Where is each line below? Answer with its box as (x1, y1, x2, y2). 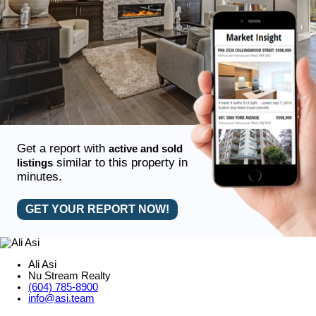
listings (16, 157, 53, 169)
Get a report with (16, 142, 109, 156)
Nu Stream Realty (28, 269, 111, 281)
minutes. (16, 170, 62, 184)
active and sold (108, 143, 183, 155)
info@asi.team (28, 292, 95, 304)
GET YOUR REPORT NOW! (25, 203, 169, 216)
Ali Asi (28, 258, 56, 270)
